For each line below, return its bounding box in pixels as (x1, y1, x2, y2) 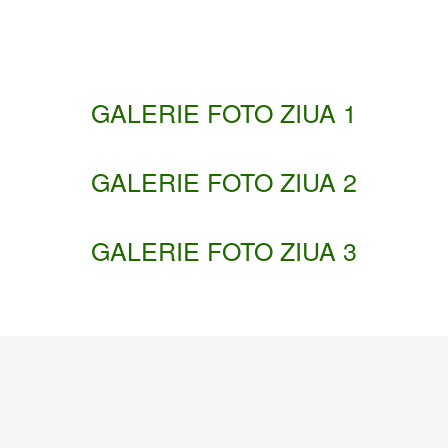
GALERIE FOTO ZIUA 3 (91, 231, 357, 268)
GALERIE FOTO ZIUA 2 (91, 162, 357, 199)
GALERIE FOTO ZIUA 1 (91, 93, 357, 130)
